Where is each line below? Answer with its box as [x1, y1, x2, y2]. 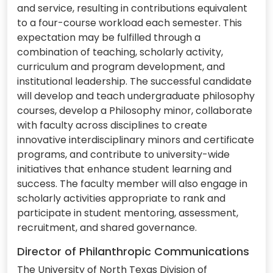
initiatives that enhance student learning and [17, 162, 232, 177]
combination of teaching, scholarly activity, [17, 45, 223, 60]
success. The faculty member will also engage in [17, 177, 247, 191]
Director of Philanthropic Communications [17, 244, 249, 260]
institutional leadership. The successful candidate [17, 74, 252, 89]
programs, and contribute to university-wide [17, 147, 230, 162]
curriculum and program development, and [17, 60, 225, 74]
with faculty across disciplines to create [17, 118, 207, 133]
